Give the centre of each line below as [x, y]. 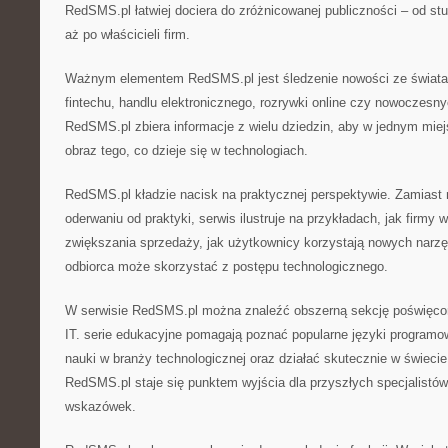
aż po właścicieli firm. [127, 34]
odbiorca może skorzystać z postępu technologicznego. [226, 266]
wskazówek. [100, 406]
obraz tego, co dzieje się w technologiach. [186, 150]
